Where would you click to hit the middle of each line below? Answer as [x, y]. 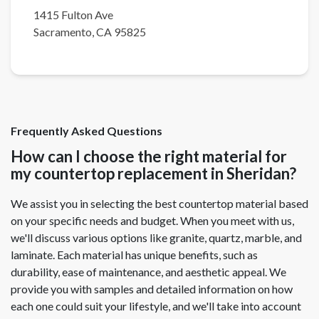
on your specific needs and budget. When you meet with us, [152, 221]
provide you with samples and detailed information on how [152, 289]
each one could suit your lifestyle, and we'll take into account [156, 306]
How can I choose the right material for [149, 157]
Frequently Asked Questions [87, 131]
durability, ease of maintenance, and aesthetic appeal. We [148, 272]
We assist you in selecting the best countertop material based [159, 204]
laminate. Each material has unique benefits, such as [134, 255]
